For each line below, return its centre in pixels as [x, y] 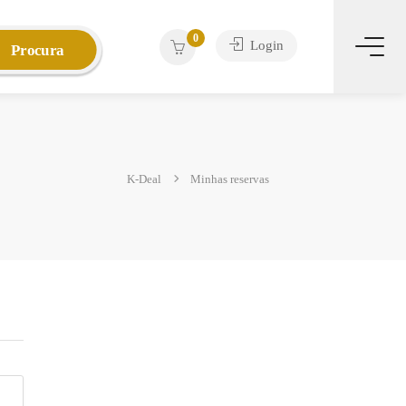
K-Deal [144, 179]
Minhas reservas [230, 179]
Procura [37, 50]
